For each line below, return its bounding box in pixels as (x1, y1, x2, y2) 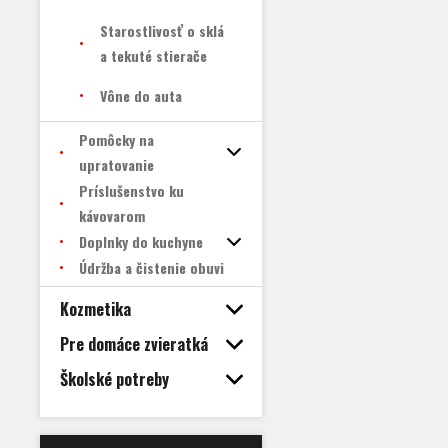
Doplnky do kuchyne (79, 231, 203, 252)
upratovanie (79, 154, 154, 175)
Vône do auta (100, 85, 182, 106)
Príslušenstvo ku (79, 180, 184, 201)
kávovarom (79, 205, 145, 226)
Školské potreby (60, 367, 169, 391)
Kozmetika (60, 297, 131, 321)
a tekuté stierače (100, 45, 207, 66)
